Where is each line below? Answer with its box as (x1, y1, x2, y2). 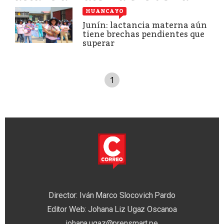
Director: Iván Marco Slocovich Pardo (48, 190, 175, 200)
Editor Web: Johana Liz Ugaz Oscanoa (46, 204, 177, 214)
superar (82, 38, 114, 48)
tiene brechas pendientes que (82, 29, 204, 39)
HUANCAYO (85, 7, 123, 14)
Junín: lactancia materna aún (82, 20, 207, 30)
